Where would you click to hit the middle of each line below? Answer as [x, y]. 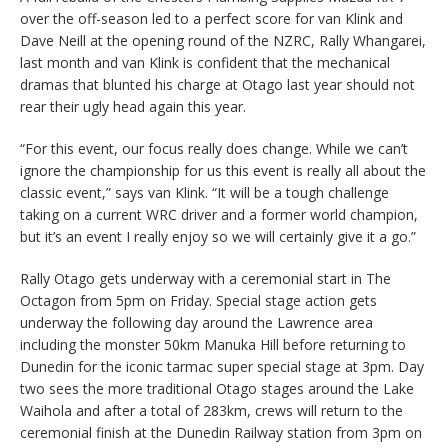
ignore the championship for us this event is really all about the [223, 170]
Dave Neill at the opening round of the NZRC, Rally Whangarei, [223, 40]
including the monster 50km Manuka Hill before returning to [213, 344]
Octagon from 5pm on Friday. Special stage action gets [198, 300]
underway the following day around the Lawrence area [196, 322]
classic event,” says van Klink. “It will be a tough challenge [204, 192]
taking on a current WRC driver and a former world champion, [219, 214]
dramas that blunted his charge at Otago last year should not [217, 84]
